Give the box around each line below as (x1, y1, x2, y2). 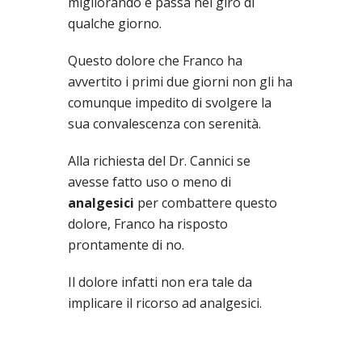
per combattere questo (134, 194, 277, 213)
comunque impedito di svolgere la (68, 94, 271, 112)
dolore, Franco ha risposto (68, 215, 228, 234)
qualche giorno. (68, 15, 162, 33)
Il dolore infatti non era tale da (68, 273, 252, 292)
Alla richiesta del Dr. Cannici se (68, 152, 250, 170)
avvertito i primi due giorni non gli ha (68, 73, 293, 91)
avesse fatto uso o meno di (68, 173, 231, 192)
